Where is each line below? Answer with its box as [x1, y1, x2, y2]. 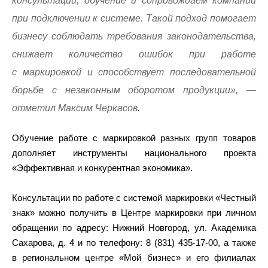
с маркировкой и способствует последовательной [12, 67, 256, 77]
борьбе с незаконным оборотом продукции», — [12, 85, 256, 95]
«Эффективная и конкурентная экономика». [12, 163, 193, 173]
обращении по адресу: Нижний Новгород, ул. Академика [12, 223, 256, 233]
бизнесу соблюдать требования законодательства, [12, 31, 256, 41]
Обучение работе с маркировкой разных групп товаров [12, 133, 256, 143]
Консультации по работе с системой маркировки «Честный [12, 193, 256, 203]
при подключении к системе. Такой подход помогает [12, 13, 256, 23]
